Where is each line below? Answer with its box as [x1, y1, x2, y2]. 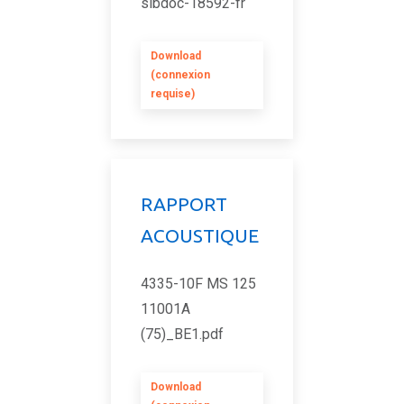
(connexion [151, 69, 210, 81]
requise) [151, 87, 195, 100]
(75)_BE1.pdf [141, 326, 224, 343]
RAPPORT [141, 193, 227, 215]
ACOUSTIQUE [141, 225, 259, 246]
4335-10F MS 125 [141, 275, 256, 292]
